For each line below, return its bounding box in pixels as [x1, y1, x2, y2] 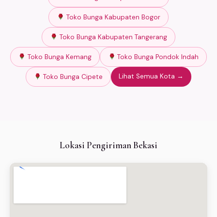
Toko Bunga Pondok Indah [115, 53, 199, 62]
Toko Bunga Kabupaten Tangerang [57, 33, 167, 42]
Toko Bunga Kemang [26, 53, 92, 62]
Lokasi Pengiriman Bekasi [60, 139, 157, 152]
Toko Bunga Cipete [41, 73, 103, 81]
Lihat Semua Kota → [119, 72, 184, 81]
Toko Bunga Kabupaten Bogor [64, 13, 160, 22]
